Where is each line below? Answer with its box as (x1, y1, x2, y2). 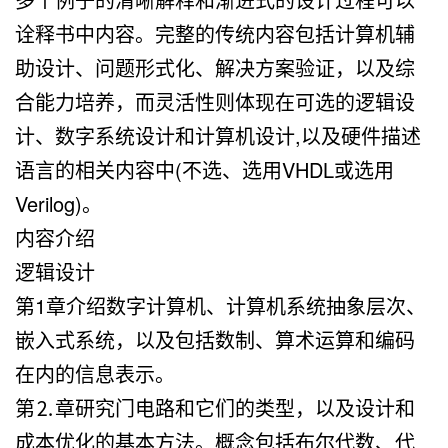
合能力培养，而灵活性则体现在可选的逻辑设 (15, 86, 415, 116)
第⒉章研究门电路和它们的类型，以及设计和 (15, 392, 415, 422)
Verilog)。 (15, 188, 102, 218)
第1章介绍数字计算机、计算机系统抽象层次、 (15, 290, 426, 320)
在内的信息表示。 (15, 358, 175, 388)
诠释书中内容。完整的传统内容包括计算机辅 (15, 18, 415, 48)
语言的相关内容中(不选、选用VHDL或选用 (15, 154, 394, 184)
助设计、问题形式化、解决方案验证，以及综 (15, 52, 415, 82)
